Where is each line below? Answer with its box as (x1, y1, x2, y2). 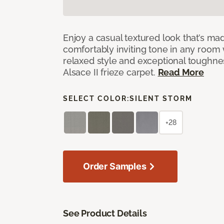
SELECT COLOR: (63, 94, 129, 102)
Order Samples (83, 160, 146, 171)
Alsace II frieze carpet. (63, 66, 158, 77)
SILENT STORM (129, 94, 192, 102)
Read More (157, 66, 204, 77)
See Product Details (63, 207, 147, 218)
